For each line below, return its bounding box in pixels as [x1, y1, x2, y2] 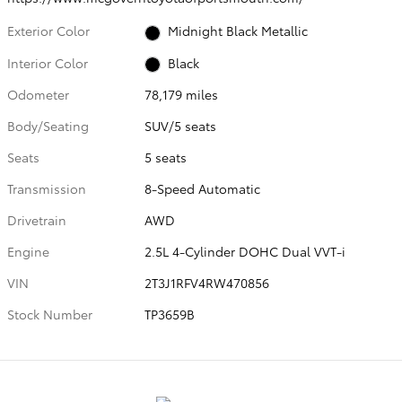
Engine [7, 241, 49, 260]
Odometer [7, 84, 69, 103]
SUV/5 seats [144, 116, 217, 135]
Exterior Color [7, 22, 90, 40]
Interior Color [7, 53, 88, 72]
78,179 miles [144, 84, 219, 103]
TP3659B [144, 304, 196, 323]
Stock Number [7, 304, 92, 323]
